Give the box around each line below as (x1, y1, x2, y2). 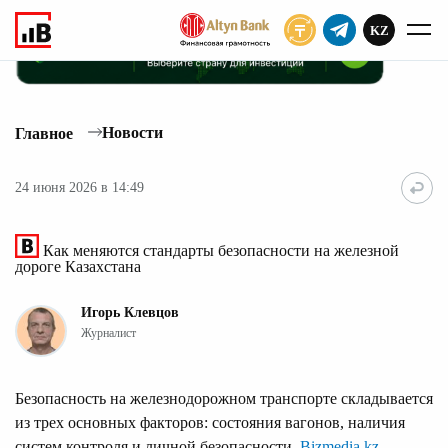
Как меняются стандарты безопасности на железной (39, 241, 399, 259)
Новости (102, 124, 163, 142)
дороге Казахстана (15, 257, 141, 275)
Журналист (81, 325, 136, 340)
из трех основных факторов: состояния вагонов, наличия (15, 413, 405, 431)
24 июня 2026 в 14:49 (15, 180, 144, 196)
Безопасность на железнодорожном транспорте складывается (15, 389, 433, 407)
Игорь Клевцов (81, 304, 179, 320)
